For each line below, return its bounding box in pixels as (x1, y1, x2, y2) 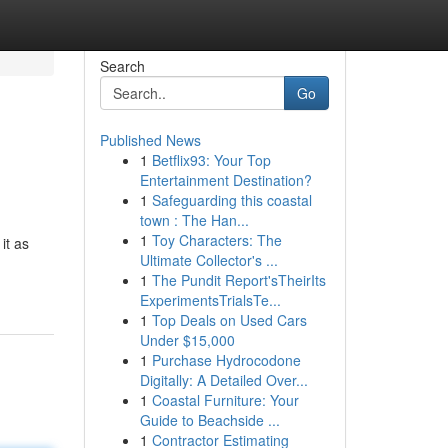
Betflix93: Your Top (151, 150, 271, 170)
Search (99, 56, 145, 76)
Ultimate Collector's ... (139, 250, 278, 270)
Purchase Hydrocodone (151, 350, 301, 370)
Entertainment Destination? (139, 170, 312, 190)
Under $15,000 (139, 330, 235, 350)
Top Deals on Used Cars (151, 310, 307, 330)
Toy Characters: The (151, 230, 282, 250)
